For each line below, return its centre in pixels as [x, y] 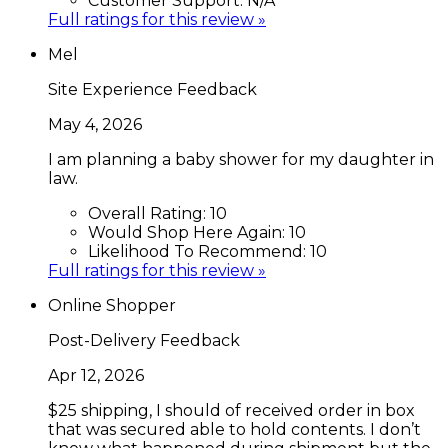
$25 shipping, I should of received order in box [231, 410]
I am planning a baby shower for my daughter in [241, 159]
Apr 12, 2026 [96, 375]
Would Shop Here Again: [188, 232]
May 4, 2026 [95, 124]
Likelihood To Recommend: [199, 251]
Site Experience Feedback [152, 89]
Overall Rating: [149, 213]
